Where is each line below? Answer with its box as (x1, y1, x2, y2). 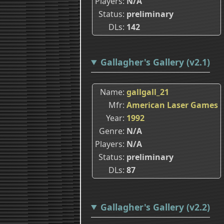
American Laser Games (126, 99, 218, 110)
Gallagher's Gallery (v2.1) (100, 56, 210, 68)
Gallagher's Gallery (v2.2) (100, 200, 210, 213)
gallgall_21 (126, 86, 169, 97)
